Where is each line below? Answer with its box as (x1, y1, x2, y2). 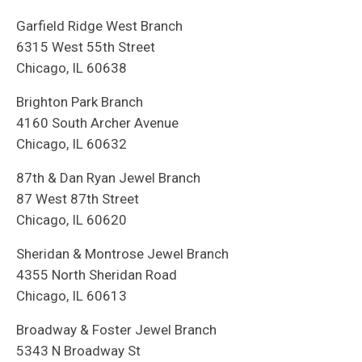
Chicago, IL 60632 (16, 136, 127, 153)
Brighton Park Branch (16, 94, 143, 111)
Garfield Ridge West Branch (16, 18, 183, 35)
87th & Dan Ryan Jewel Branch (16, 170, 200, 187)
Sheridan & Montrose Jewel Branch (16, 246, 229, 263)
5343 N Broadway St (16, 343, 141, 360)
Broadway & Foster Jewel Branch (16, 322, 217, 339)
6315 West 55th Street (16, 39, 155, 56)
